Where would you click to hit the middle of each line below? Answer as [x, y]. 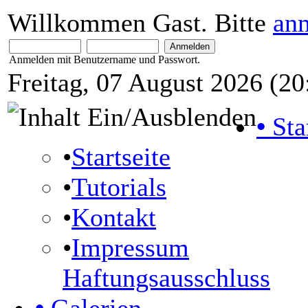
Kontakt [114, 217]
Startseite [121, 157]
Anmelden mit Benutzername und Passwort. [104, 59]
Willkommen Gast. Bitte [140, 23]
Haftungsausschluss [166, 278]
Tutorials [119, 187]
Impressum [130, 247]
